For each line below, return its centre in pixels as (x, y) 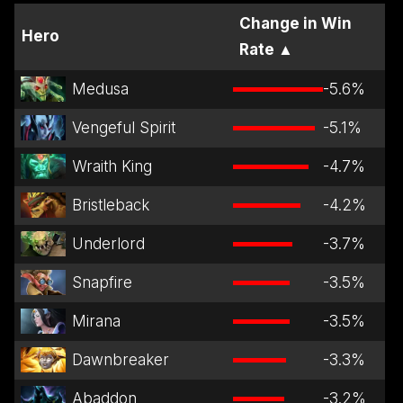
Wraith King (112, 166)
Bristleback (110, 205)
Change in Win (296, 23)
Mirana (96, 321)
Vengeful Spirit (123, 127)
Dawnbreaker (120, 359)
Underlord (108, 243)
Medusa (100, 89)
